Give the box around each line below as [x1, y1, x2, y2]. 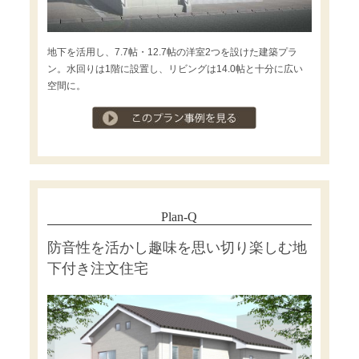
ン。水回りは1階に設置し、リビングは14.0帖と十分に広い [46, 63, 303, 75]
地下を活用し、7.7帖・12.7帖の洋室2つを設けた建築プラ [46, 46, 297, 58]
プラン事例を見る [266, 107, 344, 119]
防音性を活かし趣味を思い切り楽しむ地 [46, 239, 307, 256]
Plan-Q [161, 209, 198, 224]
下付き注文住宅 [46, 260, 148, 276]
